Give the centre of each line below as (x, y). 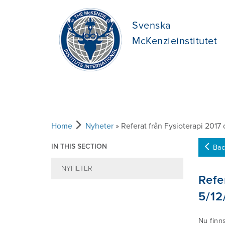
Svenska (152, 26)
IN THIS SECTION (79, 146)
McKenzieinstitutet (175, 41)
